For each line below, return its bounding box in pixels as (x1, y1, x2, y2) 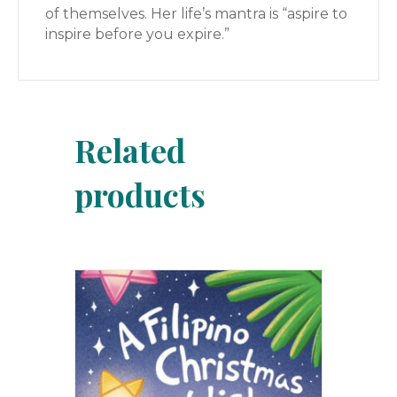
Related (74, 128, 185, 171)
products (74, 172, 206, 215)
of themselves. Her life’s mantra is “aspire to (45, 4, 347, 22)
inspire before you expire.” (45, 25, 230, 43)
